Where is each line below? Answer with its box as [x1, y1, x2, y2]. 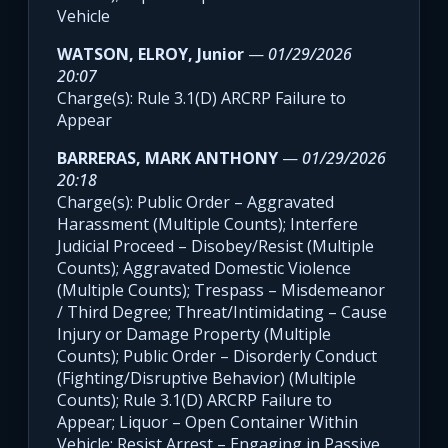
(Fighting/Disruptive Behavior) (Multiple [57, 367, 356, 390]
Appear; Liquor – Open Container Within [57, 411, 358, 434]
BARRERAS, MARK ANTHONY [57, 147, 278, 170]
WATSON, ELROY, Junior [57, 43, 244, 66]
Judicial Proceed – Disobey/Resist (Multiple [57, 235, 374, 258]
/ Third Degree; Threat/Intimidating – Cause [57, 301, 387, 324]
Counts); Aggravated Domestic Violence [57, 257, 351, 280]
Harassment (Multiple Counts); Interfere [57, 213, 358, 236]
